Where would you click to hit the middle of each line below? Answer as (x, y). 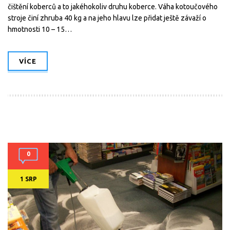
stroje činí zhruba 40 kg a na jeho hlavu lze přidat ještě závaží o (107, 18)
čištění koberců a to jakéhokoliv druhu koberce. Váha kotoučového (113, 6)
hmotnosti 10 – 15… (40, 29)
